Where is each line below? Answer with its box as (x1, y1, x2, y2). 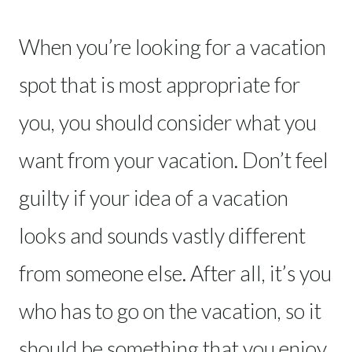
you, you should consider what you (19, 108, 317, 135)
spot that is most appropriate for (19, 71, 300, 97)
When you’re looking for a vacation (19, 33, 326, 60)
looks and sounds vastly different (19, 222, 306, 248)
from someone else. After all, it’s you (19, 259, 332, 286)
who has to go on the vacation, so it (19, 297, 321, 324)
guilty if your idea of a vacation (19, 184, 288, 211)
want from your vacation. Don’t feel (19, 146, 328, 173)
